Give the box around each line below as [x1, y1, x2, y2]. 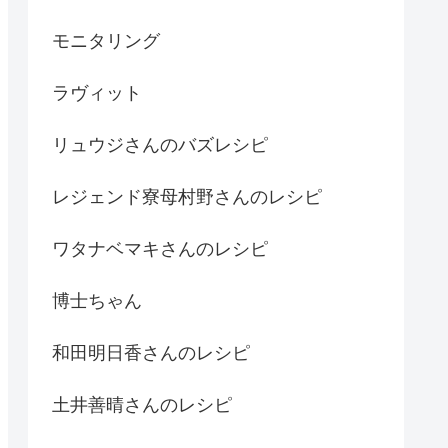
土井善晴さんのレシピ [52, 394, 232, 415]
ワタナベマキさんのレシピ [52, 238, 268, 259]
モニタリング [52, 30, 160, 51]
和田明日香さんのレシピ [52, 342, 250, 363]
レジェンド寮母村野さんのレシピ [52, 186, 322, 207]
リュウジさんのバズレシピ [52, 134, 268, 155]
